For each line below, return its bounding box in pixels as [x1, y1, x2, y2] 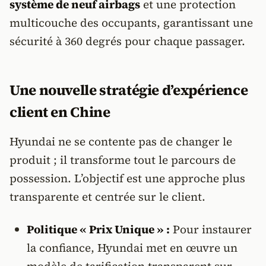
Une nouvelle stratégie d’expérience [9, 80, 248, 100]
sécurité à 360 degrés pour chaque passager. [9, 33, 245, 49]
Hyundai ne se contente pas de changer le [9, 134, 232, 149]
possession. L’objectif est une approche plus [9, 170, 245, 186]
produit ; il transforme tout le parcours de [9, 152, 236, 167]
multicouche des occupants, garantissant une [9, 15, 253, 30]
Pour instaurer [169, 221, 252, 237]
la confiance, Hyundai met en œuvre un [26, 240, 237, 255]
